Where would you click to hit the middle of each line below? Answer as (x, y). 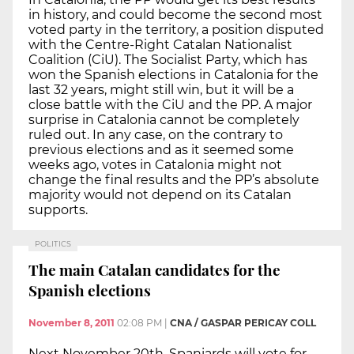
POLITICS (53, 244)
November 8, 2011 (72, 323)
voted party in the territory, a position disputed (176, 30)
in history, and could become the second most (175, 15)
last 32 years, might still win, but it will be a (161, 90)
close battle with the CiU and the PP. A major (170, 105)
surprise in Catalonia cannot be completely (164, 120)
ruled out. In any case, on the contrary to (156, 135)
